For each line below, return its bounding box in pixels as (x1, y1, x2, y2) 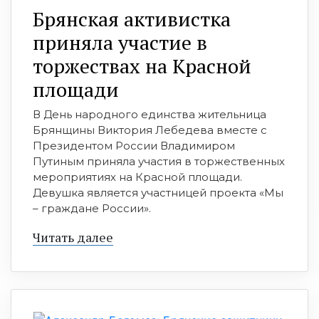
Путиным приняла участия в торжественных (33, 155, 285, 169)
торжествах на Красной (33, 53, 251, 80)
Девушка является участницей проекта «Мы (33, 186, 283, 200)
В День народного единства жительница (33, 108, 266, 122)
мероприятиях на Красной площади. (33, 170, 242, 184)
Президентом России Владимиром (33, 139, 235, 153)
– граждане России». (33, 202, 151, 216)
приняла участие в (33, 29, 207, 56)
